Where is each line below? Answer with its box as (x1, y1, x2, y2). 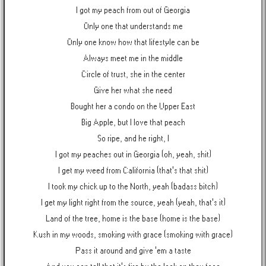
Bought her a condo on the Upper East (71, 102, 195, 111)
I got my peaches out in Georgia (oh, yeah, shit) (55, 150, 211, 159)
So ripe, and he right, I (97, 134, 169, 143)
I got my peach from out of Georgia (76, 6, 190, 15)
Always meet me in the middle (83, 54, 183, 63)
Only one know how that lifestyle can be (66, 38, 199, 47)
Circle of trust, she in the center (81, 70, 185, 79)
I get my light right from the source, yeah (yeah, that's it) (40, 198, 226, 207)
